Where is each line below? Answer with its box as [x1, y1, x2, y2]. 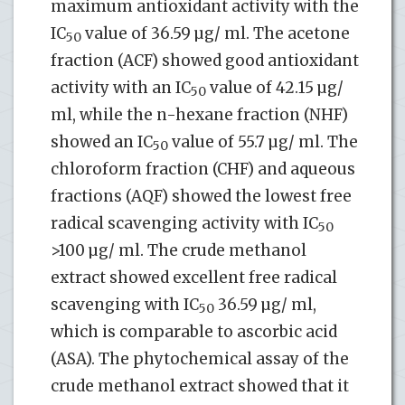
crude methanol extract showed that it [51, 375, 349, 396]
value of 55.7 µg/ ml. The [168, 131, 358, 152]
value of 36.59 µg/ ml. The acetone [81, 23, 350, 43]
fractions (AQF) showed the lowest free [51, 185, 352, 206]
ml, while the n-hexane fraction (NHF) [51, 104, 348, 125]
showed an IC [51, 131, 153, 152]
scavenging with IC [51, 294, 199, 315]
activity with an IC [51, 77, 191, 98]
